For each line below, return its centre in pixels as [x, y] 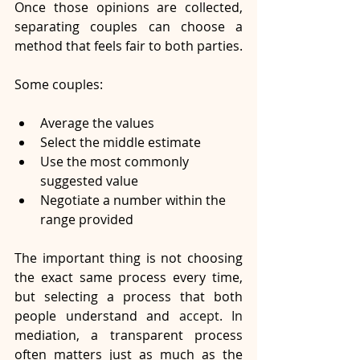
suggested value [89, 181]
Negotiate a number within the [135, 200]
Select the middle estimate [121, 143]
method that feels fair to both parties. [129, 46]
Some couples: [59, 85]
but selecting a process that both [129, 297]
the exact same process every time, [129, 278]
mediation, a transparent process [129, 335]
